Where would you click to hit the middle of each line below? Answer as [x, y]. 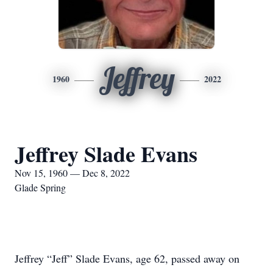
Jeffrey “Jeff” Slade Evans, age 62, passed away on [127, 258]
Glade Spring [40, 187]
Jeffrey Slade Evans [106, 154]
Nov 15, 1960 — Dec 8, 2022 [72, 173]
